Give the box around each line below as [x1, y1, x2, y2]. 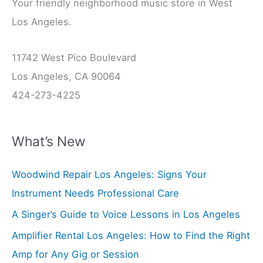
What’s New [12, 133, 86, 150]
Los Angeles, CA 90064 [12, 70, 121, 83]
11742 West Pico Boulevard [12, 52, 136, 64]
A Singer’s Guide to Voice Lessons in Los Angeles [12, 208, 240, 220]
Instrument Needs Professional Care [12, 187, 179, 199]
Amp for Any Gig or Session [12, 248, 139, 261]
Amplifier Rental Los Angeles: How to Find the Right [12, 230, 250, 242]
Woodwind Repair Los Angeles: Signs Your [12, 168, 207, 180]
